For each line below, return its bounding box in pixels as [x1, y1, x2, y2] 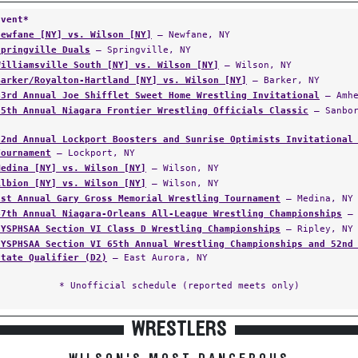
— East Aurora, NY [107, 252, 208, 263]
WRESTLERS [131, 318, 227, 340]
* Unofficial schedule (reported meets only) [58, 280, 300, 291]
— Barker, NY [247, 74, 320, 86]
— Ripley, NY [280, 223, 353, 234]
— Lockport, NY [51, 147, 135, 158]
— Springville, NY [90, 44, 191, 55]
